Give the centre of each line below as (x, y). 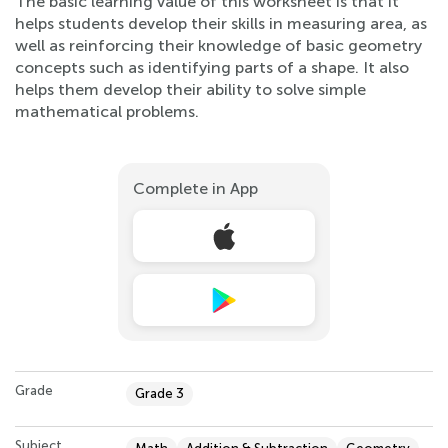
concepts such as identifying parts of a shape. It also (212, 67)
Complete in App (195, 188)
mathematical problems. (107, 111)
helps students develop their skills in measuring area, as (221, 23)
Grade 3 (159, 393)
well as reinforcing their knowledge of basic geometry (218, 45)
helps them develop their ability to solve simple (190, 89)
